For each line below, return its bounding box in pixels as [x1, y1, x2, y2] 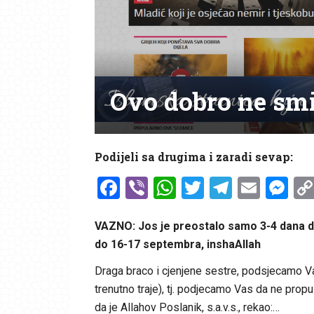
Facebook [119, 174, 217, 201]
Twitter [203, 174, 275, 201]
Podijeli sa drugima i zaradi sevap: [94, 149, 293, 164]
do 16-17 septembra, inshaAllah [94, 237, 261, 251]
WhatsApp [175, 174, 280, 201]
